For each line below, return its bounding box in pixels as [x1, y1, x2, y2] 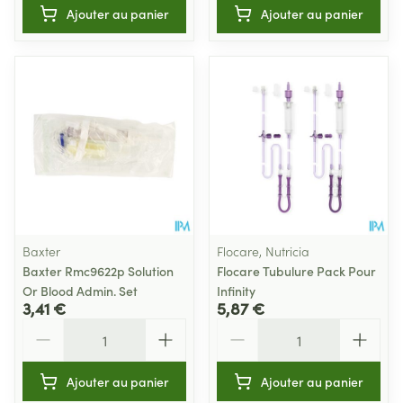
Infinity [217, 282, 255, 300]
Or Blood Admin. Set [22, 282, 138, 300]
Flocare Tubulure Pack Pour [217, 262, 376, 280]
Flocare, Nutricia [217, 242, 309, 260]
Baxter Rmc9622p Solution [22, 262, 174, 280]
